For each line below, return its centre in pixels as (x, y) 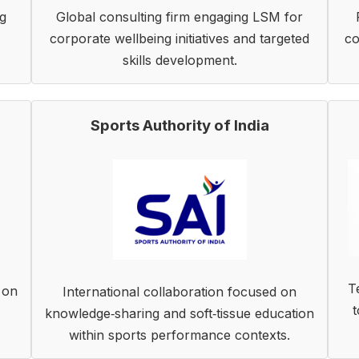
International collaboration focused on (179, 292)
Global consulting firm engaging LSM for (179, 17)
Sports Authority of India (179, 125)
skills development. (179, 60)
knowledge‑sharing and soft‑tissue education (179, 313)
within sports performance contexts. (179, 335)
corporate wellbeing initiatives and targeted (179, 38)
